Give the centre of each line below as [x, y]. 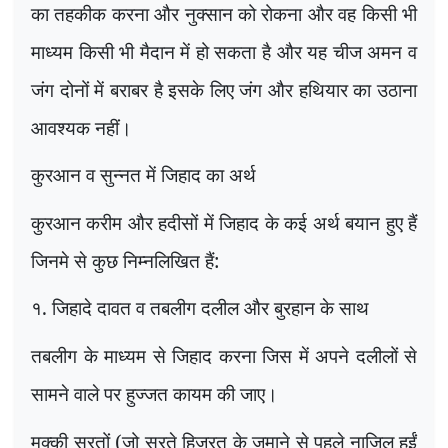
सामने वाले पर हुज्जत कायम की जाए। [154, 393]
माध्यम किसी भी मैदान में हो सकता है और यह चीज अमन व [224, 51]
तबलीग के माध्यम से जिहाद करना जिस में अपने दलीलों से [224, 355]
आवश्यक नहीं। [81, 127]
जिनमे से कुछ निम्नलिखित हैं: [125, 260]
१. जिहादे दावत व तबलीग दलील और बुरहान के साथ [200, 308]
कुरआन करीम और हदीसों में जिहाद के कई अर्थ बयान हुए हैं [224, 222]
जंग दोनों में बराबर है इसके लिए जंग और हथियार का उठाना [224, 89]
